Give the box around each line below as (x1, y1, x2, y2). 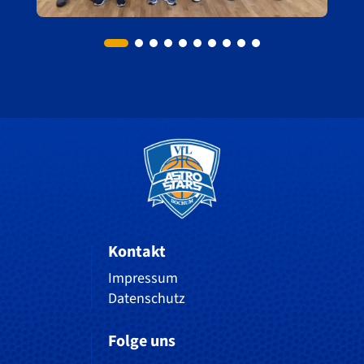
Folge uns (108, 329, 175, 353)
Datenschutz (108, 288, 185, 309)
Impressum (108, 267, 178, 288)
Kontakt (108, 240, 166, 263)
